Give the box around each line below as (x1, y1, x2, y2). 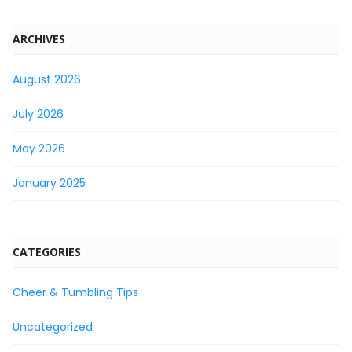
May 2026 (13, 141, 65, 156)
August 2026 (13, 71, 81, 87)
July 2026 (13, 106, 64, 122)
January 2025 (13, 175, 86, 191)
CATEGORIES (13, 244, 81, 259)
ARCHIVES (13, 31, 65, 46)
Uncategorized (13, 319, 93, 335)
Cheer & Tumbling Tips (13, 284, 138, 300)
